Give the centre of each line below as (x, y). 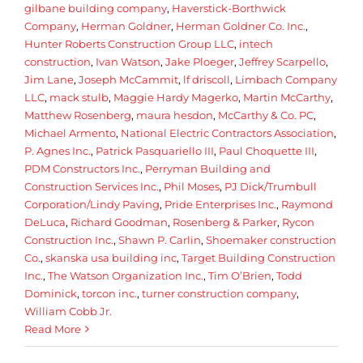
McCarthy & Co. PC (266, 115)
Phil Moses (192, 186)
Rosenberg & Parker (225, 222)
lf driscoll (207, 79)
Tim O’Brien (240, 275)
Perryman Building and (208, 168)
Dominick (51, 293)
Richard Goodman (119, 222)
